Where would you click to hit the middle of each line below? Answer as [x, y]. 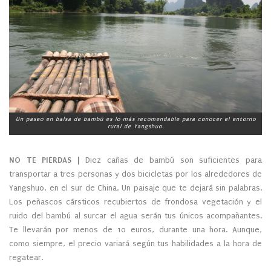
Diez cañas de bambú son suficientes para [171, 160]
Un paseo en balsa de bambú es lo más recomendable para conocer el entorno [135, 119]
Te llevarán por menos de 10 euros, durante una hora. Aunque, [135, 229]
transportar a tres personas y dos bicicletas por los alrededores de [135, 174]
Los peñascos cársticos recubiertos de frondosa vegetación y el [135, 201]
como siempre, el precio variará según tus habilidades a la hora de [135, 243]
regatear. [26, 257]
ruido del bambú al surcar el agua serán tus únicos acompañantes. [135, 215]
